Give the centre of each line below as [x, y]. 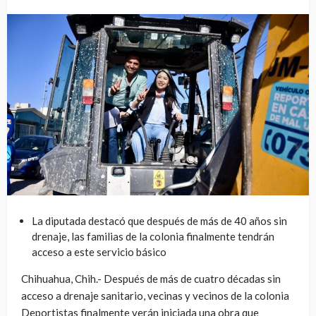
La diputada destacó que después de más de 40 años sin [159, 220]
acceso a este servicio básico [99, 251]
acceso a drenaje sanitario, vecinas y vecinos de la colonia [155, 295]
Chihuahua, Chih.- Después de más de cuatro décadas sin [151, 278]
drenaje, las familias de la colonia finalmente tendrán [153, 236]
